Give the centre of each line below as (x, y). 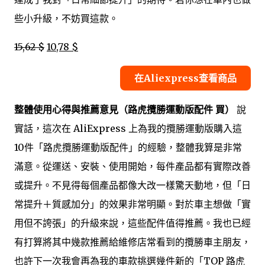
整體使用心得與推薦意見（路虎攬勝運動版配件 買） (124, 110)
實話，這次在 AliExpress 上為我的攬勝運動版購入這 (128, 129)
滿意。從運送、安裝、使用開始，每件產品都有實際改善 (132, 167)
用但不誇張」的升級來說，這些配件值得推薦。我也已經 (132, 223)
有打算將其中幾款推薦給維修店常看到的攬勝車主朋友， (132, 242)
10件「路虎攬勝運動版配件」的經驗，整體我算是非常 (128, 148)
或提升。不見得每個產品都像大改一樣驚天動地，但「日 (132, 185)
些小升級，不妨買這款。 (66, 19)
